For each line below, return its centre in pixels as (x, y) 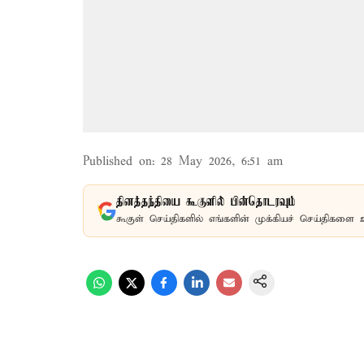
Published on (117, 162)
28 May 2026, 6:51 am (222, 162)
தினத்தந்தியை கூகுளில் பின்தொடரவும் (206, 202)
